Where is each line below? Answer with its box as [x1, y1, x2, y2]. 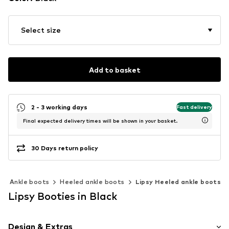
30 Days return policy [31, 144, 98, 152]
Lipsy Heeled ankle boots [135, 178, 221, 186]
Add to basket [88, 65, 141, 74]
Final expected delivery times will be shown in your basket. [23, 118, 177, 124]
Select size [21, 26, 61, 35]
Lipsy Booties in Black [8, 190, 117, 203]
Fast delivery [176, 103, 212, 110]
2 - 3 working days [31, 103, 87, 111]
